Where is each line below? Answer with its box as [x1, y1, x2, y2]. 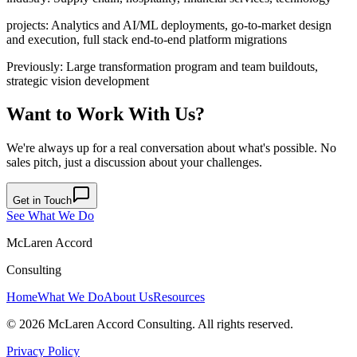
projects [6, 18, 45, 32]
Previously [6, 59, 60, 73]
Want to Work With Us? [6, 104, 205, 125]
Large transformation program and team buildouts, [66, 59, 318, 73]
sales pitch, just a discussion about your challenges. [6, 155, 262, 170]
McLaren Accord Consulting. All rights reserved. [45, 317, 293, 331]
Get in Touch [13, 194, 72, 207]
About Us [104, 290, 153, 304]
